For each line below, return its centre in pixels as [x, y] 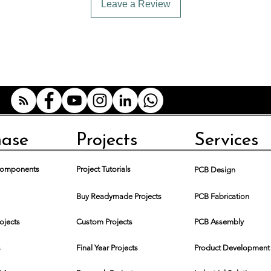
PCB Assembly [219, 221]
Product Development [232, 247]
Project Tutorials [103, 169]
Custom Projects [104, 221]
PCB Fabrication [222, 196]
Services [226, 140]
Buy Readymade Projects [119, 196]
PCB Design [215, 169]
